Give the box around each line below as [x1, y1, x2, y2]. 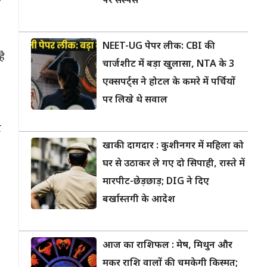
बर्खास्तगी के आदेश [103, 194, 175, 206]
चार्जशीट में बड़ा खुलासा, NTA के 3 [103, 58, 234, 71]
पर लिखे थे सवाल [103, 94, 167, 107]
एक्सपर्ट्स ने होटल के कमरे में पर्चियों [103, 76, 235, 89]
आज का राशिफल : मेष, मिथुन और [103, 240, 232, 252]
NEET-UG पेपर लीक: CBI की [103, 41, 215, 53]
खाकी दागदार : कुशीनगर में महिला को [103, 140, 244, 153]
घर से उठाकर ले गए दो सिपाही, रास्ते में [103, 158, 245, 170]
